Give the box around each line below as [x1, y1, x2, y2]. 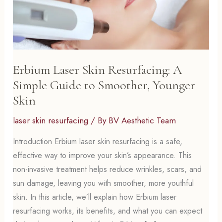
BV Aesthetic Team [109, 114, 176, 127]
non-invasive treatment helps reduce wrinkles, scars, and [13, 164, 202, 175]
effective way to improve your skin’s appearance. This [13, 150, 192, 162]
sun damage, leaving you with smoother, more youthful [13, 177, 194, 189]
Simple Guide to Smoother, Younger [13, 77, 196, 93]
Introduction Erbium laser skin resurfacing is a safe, [13, 136, 183, 148]
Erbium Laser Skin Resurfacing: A [13, 62, 182, 78]
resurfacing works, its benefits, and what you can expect [13, 205, 203, 217]
